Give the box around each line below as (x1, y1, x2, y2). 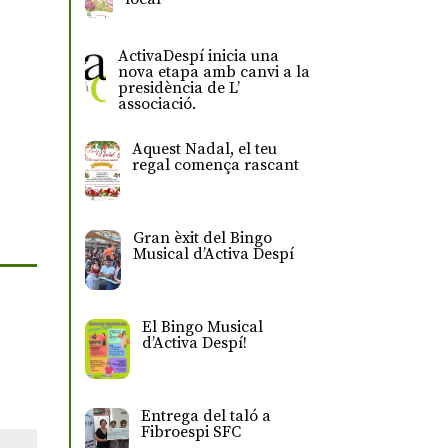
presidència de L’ (117, 78, 240, 99)
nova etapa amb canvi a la (117, 62, 310, 83)
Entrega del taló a (141, 406, 272, 427)
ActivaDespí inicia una (117, 46, 279, 67)
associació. (117, 94, 196, 115)
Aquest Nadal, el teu (131, 139, 277, 160)
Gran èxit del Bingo (132, 228, 272, 249)
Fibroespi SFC (141, 422, 242, 443)
